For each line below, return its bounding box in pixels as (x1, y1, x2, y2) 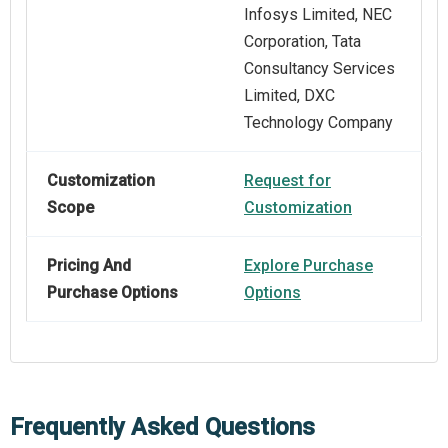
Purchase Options (47, 283, 178, 303)
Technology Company (244, 113, 393, 133)
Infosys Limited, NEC (244, 5, 392, 25)
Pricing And (47, 256, 131, 276)
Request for (244, 171, 331, 191)
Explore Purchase (244, 256, 373, 276)
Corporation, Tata (244, 32, 361, 52)
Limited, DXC (244, 86, 335, 106)
